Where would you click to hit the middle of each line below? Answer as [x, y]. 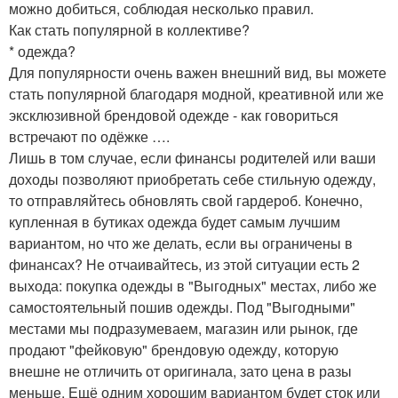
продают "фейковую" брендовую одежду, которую [174, 350]
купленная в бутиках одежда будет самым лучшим [175, 222]
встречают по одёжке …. [89, 137]
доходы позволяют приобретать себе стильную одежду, [192, 179]
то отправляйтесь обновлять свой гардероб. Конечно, [186, 201]
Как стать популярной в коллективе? [129, 30]
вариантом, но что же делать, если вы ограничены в [181, 243]
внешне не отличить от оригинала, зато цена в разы [180, 371]
